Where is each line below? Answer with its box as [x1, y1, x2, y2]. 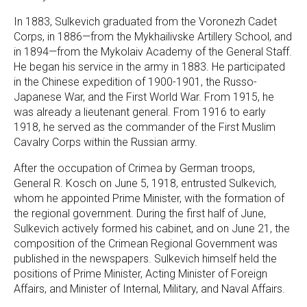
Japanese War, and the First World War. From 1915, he [14, 90, 274, 103]
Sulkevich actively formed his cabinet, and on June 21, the [14, 222, 290, 235]
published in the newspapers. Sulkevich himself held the [14, 252, 277, 265]
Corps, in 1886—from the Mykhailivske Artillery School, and [14, 30, 292, 43]
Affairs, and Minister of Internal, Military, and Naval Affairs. [14, 282, 285, 295]
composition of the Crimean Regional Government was [14, 237, 278, 250]
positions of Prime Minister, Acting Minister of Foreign [14, 267, 267, 280]
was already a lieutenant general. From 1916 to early [14, 106, 266, 119]
